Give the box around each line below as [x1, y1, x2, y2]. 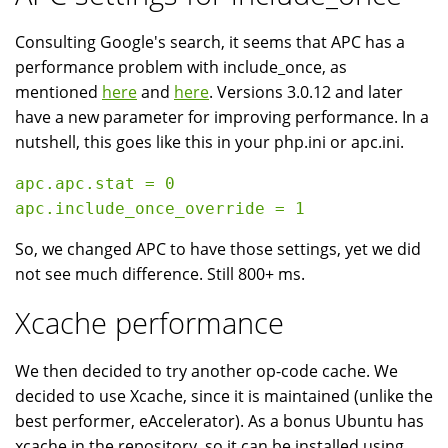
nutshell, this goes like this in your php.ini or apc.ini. [15, 130, 404, 153]
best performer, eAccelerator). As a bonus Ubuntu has [15, 409, 424, 432]
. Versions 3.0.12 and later [209, 80, 403, 103]
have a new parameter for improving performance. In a [15, 105, 429, 128]
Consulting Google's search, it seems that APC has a [15, 30, 405, 53]
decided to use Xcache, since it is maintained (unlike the [15, 384, 433, 407]
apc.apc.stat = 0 [15, 173, 175, 193]
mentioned [15, 80, 102, 103]
